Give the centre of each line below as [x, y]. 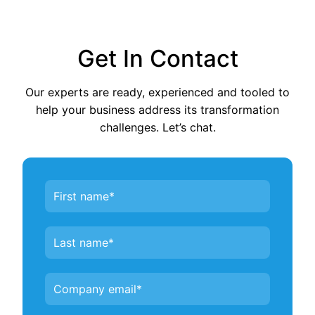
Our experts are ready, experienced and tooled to [157, 92]
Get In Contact [157, 58]
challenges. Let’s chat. [157, 127]
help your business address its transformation [157, 110]
